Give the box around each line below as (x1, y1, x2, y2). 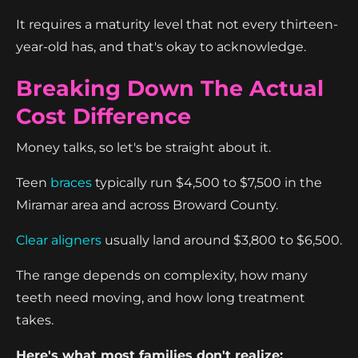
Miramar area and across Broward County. (16, 197, 278, 213)
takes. (16, 312, 54, 328)
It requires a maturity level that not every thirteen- (16, 16, 338, 32)
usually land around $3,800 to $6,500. (101, 232, 342, 248)
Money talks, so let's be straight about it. (16, 139, 271, 155)
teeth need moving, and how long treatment (16, 289, 305, 305)
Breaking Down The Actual (16, 74, 324, 101)
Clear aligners (16, 232, 101, 248)
